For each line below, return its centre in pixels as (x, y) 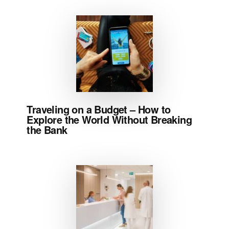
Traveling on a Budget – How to (99, 109)
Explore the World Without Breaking (109, 120)
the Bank (47, 130)
